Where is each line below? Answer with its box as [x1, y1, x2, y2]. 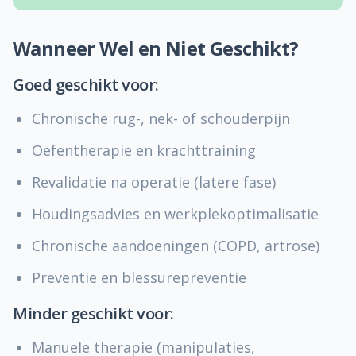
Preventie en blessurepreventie [32, 268, 246, 287]
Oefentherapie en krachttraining [32, 141, 256, 160]
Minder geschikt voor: [13, 303, 174, 324]
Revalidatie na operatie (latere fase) [32, 172, 276, 192]
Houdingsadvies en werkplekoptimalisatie [32, 204, 319, 223]
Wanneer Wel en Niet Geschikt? [13, 35, 299, 61]
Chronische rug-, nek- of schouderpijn [32, 109, 290, 128]
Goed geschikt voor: [13, 74, 159, 95]
